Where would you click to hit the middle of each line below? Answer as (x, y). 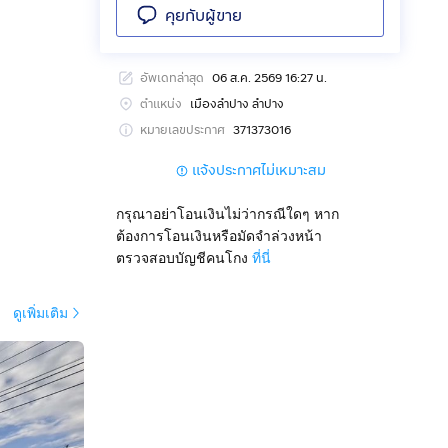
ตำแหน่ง (161, 104)
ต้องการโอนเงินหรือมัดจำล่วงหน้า (219, 235)
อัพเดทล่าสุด (172, 78)
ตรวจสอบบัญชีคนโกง (182, 257)
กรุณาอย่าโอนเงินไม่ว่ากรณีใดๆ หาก (227, 213)
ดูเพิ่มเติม (40, 312)
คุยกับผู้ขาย (203, 15)
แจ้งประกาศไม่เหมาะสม (259, 170)
